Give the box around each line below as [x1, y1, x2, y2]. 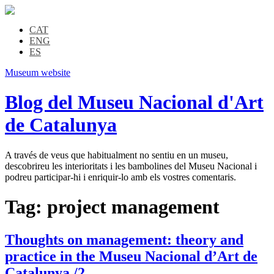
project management [47, 196, 220, 218]
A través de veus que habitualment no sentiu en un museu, [5, 149, 228, 160]
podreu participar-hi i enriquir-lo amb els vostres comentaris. [5, 171, 236, 182]
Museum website [5, 67, 70, 78]
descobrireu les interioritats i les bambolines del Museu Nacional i [5, 160, 257, 171]
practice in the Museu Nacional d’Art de [5, 248, 257, 264]
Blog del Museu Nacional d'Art [5, 91, 264, 114]
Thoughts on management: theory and [5, 231, 243, 248]
